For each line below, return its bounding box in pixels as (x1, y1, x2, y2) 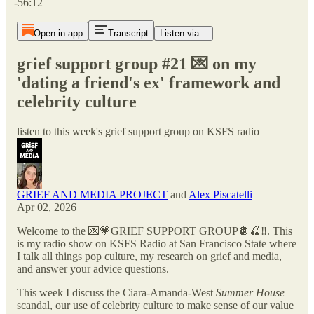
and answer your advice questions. (17, 262, 169, 275)
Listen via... (159, 28, 207, 39)
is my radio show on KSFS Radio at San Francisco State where (17, 237, 296, 250)
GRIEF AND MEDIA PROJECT (17, 188, 168, 200)
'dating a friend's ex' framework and (17, 73, 280, 92)
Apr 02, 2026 (17, 200, 76, 213)
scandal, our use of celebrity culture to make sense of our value (17, 299, 294, 311)
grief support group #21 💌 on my (17, 54, 257, 73)
